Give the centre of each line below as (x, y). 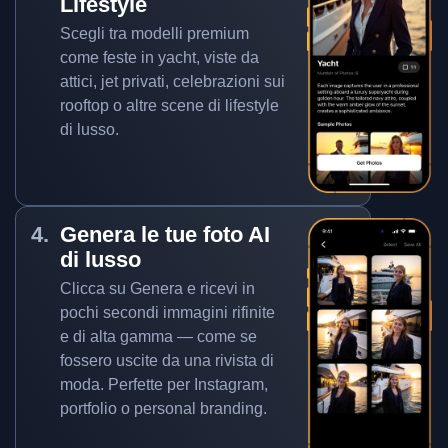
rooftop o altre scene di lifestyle (169, 105)
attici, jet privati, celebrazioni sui (172, 81)
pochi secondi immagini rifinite (167, 312)
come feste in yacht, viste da (159, 57)
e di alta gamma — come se (158, 336)
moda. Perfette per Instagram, (164, 384)
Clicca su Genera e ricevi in (157, 288)
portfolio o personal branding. (163, 408)
